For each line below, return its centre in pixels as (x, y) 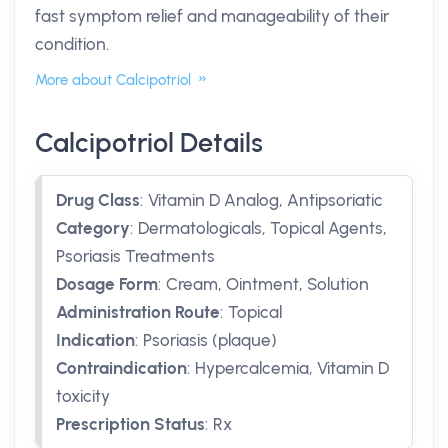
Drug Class (98, 200)
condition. (72, 44)
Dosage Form (107, 284)
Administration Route (138, 312)
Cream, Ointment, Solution (267, 284)
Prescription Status (130, 424)
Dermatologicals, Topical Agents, (262, 228)
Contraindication (121, 368)
